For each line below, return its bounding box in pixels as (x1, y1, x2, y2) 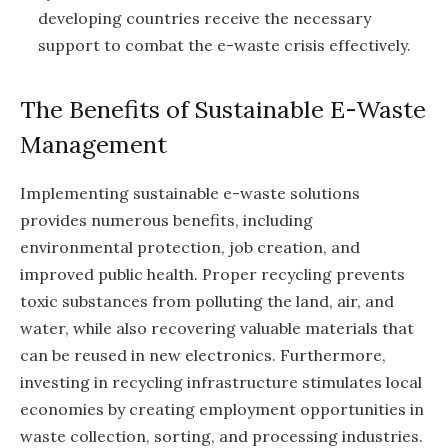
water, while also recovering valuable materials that (20, 317, 414, 338)
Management (20, 128, 167, 160)
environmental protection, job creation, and (20, 236, 360, 257)
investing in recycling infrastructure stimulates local (20, 371, 422, 392)
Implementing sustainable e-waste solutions (20, 182, 360, 203)
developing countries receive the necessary (38, 8, 371, 29)
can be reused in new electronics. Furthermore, (20, 344, 386, 365)
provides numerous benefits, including (20, 209, 313, 230)
